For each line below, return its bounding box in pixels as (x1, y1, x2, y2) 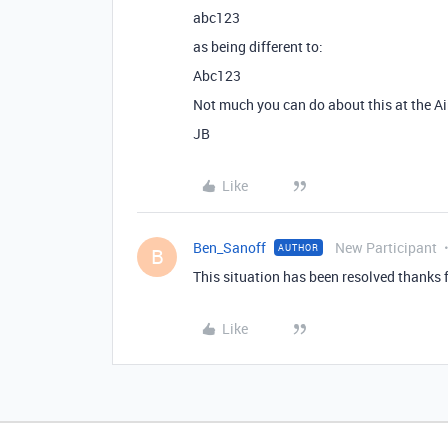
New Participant (335, 238, 437, 257)
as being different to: (193, 37, 323, 56)
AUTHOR (278, 241, 319, 254)
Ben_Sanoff (193, 238, 266, 257)
